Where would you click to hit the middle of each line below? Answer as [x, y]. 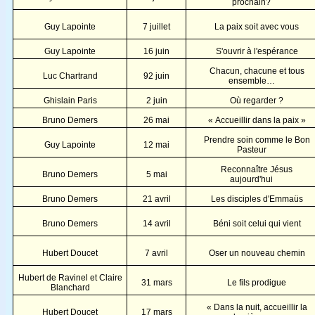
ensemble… [251, 81]
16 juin [156, 51]
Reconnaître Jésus [257, 169]
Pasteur [251, 149]
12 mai [156, 144]
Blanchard [70, 287]
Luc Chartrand [70, 76]
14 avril [156, 223]
